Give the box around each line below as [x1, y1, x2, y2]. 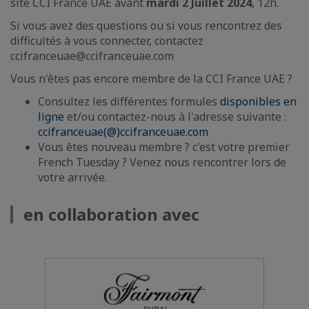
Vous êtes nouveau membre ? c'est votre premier [38, 139, 290, 154]
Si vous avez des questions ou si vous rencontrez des [10, 17, 282, 33]
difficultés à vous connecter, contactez [10, 32, 203, 48]
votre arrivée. [38, 169, 107, 185]
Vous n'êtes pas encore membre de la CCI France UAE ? [10, 70, 292, 86]
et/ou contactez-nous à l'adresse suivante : [64, 108, 286, 124]
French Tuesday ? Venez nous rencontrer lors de [38, 154, 286, 170]
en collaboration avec [23, 202, 199, 226]
